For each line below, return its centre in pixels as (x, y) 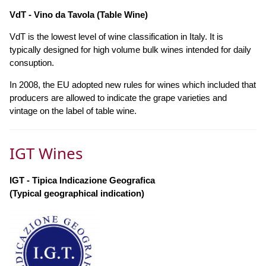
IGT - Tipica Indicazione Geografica (82, 180)
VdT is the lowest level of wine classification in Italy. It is (116, 37)
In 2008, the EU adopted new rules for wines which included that (133, 85)
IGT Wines (46, 153)
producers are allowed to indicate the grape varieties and (118, 98)
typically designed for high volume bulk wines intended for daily (130, 50)
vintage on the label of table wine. (73, 111)
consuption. (32, 63)
